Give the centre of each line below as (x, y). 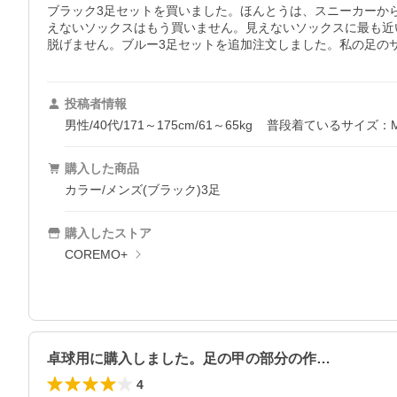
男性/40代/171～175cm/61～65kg (159, 125)
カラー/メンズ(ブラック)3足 (143, 190)
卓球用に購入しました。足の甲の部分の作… (189, 359)
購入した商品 (102, 169)
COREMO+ (96, 255)
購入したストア (108, 234)
